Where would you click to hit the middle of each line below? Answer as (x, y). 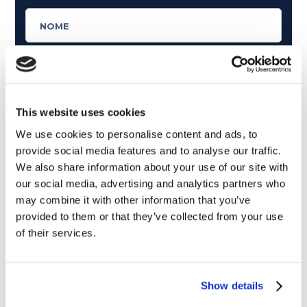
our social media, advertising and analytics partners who (150, 183)
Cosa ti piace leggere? (76, 255)
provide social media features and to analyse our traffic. (149, 150)
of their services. (56, 232)
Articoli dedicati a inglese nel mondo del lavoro (143, 294)
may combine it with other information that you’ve (133, 199)
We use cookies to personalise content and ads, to (137, 134)
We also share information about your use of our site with (152, 167)
